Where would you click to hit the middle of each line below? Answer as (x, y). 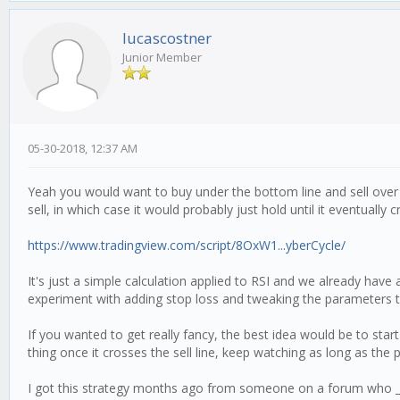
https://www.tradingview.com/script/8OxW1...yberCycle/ (187, 246)
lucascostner (167, 38)
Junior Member (162, 58)
